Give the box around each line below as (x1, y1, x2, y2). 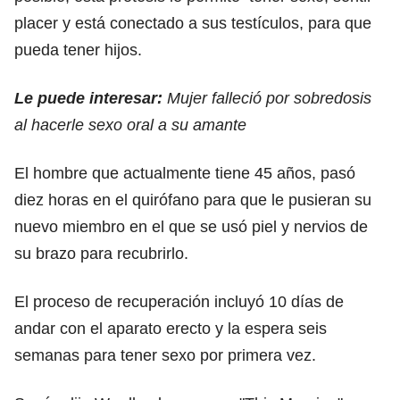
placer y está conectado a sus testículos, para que (14, 13, 371, 32)
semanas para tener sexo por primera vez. (14, 346, 316, 364)
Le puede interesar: (14, 88, 167, 107)
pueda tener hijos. (14, 40, 142, 59)
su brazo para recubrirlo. (14, 244, 188, 262)
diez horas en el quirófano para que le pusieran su (14, 190, 371, 209)
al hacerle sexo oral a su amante (14, 115, 246, 134)
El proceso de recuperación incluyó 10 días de (14, 292, 344, 311)
